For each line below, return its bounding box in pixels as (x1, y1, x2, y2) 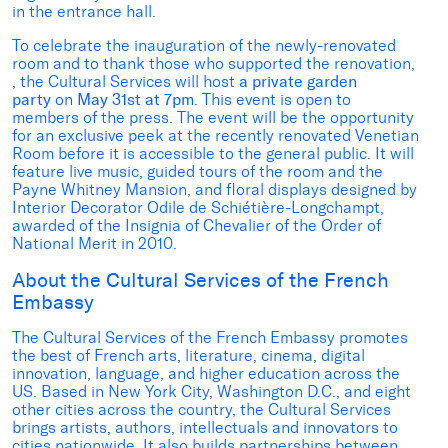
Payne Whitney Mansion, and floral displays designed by (12, 180, 417, 200)
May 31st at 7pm (77, 90, 194, 110)
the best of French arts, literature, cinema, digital (12, 346, 365, 366)
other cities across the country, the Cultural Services (12, 400, 391, 420)
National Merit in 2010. (12, 234, 177, 254)
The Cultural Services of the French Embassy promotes (12, 328, 408, 348)
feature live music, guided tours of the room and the (12, 162, 383, 182)
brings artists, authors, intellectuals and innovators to (12, 418, 398, 438)
